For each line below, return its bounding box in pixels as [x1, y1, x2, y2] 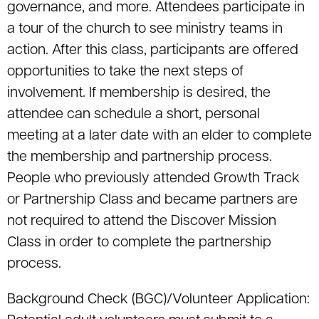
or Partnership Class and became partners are [7, 193, 298, 208]
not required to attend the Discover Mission [7, 214, 276, 229]
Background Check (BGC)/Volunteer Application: [7, 293, 310, 308]
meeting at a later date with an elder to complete [7, 129, 312, 144]
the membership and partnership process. [7, 150, 272, 165]
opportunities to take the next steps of [7, 65, 244, 80]
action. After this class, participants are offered [7, 43, 298, 58]
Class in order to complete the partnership [7, 236, 271, 251]
